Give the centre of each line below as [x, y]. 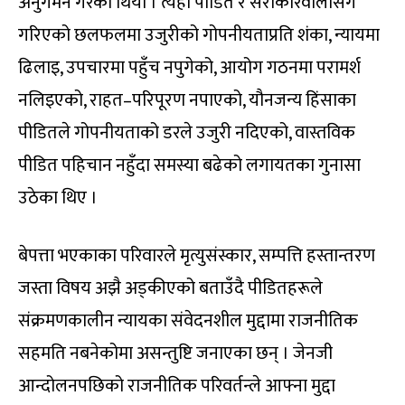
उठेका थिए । [58, 198]
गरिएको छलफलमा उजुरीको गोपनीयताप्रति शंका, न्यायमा [199, 35]
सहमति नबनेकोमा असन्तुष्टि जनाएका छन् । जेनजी [175, 353]
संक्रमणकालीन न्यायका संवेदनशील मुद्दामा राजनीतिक [188, 320]
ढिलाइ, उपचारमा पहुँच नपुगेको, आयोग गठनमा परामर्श [189, 67]
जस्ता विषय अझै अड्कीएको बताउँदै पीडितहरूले [170, 288]
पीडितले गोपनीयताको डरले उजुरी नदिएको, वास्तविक [187, 132]
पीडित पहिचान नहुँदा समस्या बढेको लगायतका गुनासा [189, 165]
